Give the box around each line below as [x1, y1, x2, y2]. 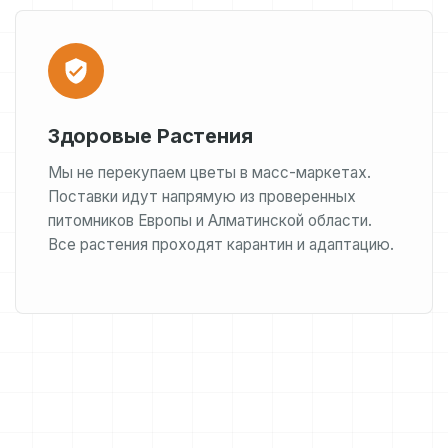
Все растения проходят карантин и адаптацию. [47, 235, 394, 254]
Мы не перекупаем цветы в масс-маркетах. [47, 163, 371, 182]
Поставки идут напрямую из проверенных [47, 187, 356, 206]
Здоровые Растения [47, 124, 253, 148]
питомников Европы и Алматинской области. [47, 211, 372, 230]
